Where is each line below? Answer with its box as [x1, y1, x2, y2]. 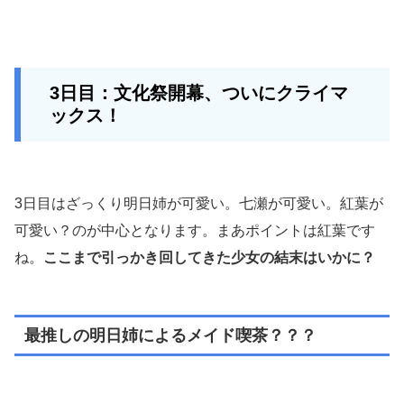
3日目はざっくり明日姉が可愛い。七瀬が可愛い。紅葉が [14, 195, 383, 211]
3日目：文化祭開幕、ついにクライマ [50, 82, 348, 103]
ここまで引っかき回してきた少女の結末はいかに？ [43, 249, 375, 265]
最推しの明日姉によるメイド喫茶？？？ [23, 326, 317, 344]
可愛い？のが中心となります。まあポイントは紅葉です [14, 222, 375, 238]
